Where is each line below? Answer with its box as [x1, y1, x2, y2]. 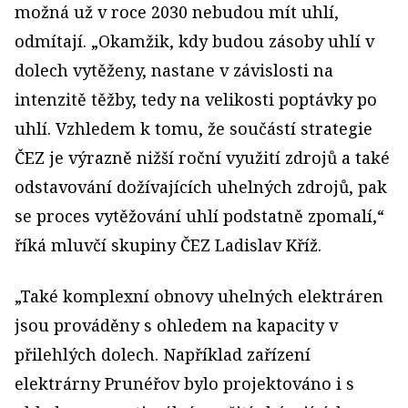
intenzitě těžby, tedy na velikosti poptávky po [15, 88, 377, 110]
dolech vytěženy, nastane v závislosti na [15, 59, 333, 81]
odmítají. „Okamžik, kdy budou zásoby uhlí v [15, 30, 374, 52]
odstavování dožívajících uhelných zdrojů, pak [15, 176, 387, 198]
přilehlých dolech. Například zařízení [15, 343, 311, 365]
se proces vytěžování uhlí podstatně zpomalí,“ [15, 205, 384, 227]
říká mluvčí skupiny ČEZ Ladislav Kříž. [15, 234, 321, 256]
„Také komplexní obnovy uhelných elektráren [15, 285, 383, 307]
